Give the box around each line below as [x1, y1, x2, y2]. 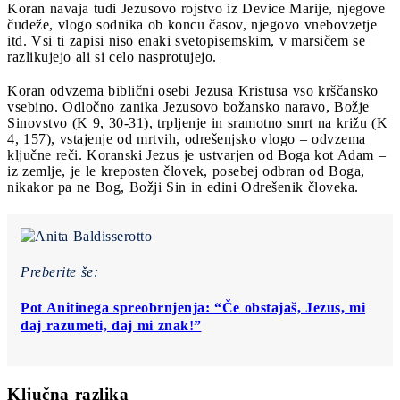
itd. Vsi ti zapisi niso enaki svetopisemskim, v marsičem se [7, 32, 365, 48]
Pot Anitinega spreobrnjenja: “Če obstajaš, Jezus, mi [21, 299, 365, 315]
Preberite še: [21, 263, 98, 279]
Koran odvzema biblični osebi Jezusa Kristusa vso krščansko [7, 82, 379, 98]
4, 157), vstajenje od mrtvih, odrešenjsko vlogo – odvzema [7, 130, 366, 146]
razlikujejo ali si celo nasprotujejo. [7, 48, 217, 64]
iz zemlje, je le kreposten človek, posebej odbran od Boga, [7, 162, 365, 179]
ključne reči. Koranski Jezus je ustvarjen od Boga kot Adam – [7, 146, 386, 162]
